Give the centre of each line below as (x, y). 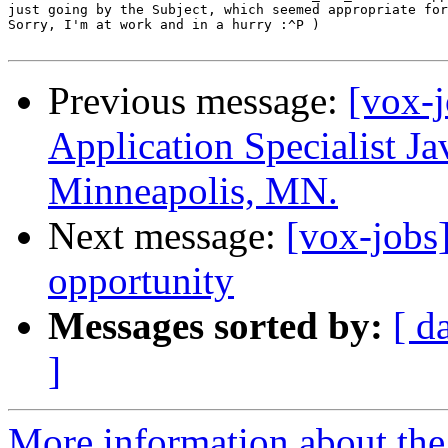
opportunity (141, 281)
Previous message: (198, 101)
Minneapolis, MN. (193, 191)
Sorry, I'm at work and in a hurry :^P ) (164, 25)
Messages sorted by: (215, 326)
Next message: (167, 236)
